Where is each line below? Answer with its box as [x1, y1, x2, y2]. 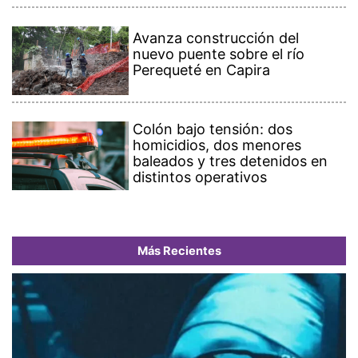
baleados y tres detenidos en [133, 153, 328, 170]
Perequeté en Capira [133, 62, 271, 79]
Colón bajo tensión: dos [133, 121, 293, 138]
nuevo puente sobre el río [133, 46, 305, 63]
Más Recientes [137, 244, 221, 259]
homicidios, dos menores [133, 137, 302, 154]
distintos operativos [133, 169, 268, 186]
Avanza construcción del [133, 30, 300, 47]
